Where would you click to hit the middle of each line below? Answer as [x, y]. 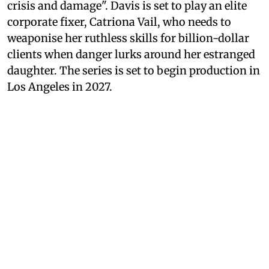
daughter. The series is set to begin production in [134, 71]
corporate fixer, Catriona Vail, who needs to [119, 22]
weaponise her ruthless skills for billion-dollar [128, 38]
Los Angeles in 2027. [60, 87]
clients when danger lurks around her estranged [131, 55]
